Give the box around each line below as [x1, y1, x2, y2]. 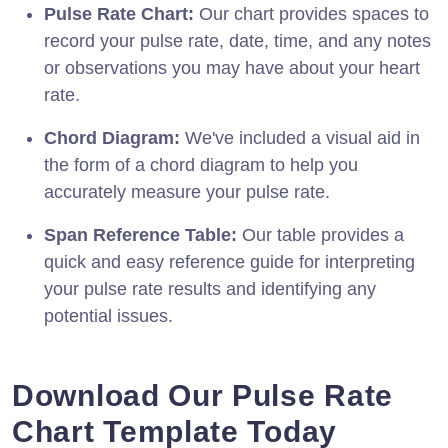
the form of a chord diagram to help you [44, 154, 358, 175]
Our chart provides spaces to [194, 3, 429, 24]
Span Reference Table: [44, 224, 237, 245]
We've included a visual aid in [180, 127, 420, 148]
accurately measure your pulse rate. [44, 181, 330, 202]
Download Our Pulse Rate [12, 378, 394, 412]
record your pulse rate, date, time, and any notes [44, 30, 431, 51]
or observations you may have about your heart [44, 57, 420, 78]
